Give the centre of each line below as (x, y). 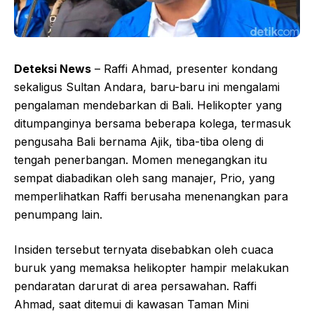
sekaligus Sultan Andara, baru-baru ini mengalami (147, 87)
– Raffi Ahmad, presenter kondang (184, 69)
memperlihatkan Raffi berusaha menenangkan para (151, 197)
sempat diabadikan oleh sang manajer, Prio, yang (144, 178)
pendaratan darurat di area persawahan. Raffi (135, 286)
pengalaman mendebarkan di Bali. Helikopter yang (148, 105)
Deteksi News (53, 69)
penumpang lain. (58, 215)
